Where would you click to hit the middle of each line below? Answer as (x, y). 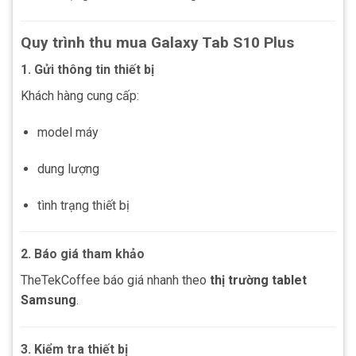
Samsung (48, 300)
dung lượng (68, 168)
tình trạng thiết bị (83, 205)
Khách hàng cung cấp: (80, 96)
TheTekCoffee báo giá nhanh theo (115, 281)
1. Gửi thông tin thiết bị (87, 70)
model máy (68, 133)
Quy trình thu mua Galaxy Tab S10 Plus (157, 42)
